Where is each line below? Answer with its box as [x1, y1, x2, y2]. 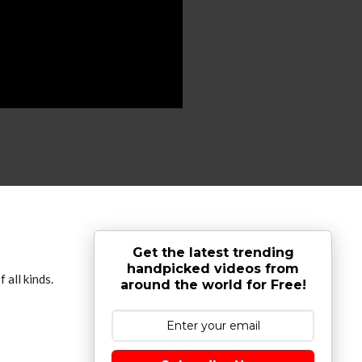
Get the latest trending [132, 244, 294, 260]
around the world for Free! [120, 276, 306, 293]
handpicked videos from [127, 260, 299, 276]
